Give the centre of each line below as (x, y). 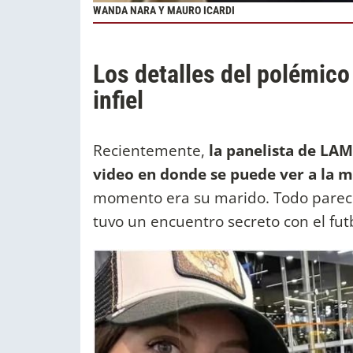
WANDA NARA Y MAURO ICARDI (164, 11)
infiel (118, 100)
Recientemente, (151, 150)
